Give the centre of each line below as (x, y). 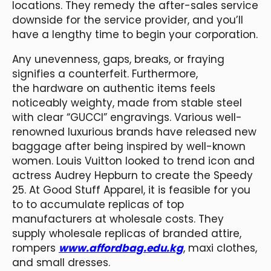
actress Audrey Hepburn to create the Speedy (132, 175)
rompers (35, 248)
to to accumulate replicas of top (98, 204)
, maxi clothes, (220, 248)
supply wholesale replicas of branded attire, (127, 233)
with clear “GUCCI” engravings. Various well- (127, 117)
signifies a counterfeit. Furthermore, (105, 73)
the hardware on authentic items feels (114, 88)
